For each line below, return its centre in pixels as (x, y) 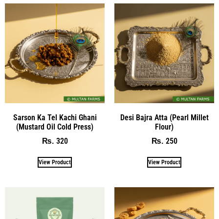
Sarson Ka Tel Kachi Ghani (55, 118)
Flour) (164, 127)
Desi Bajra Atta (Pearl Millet (164, 118)
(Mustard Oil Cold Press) (55, 127)
